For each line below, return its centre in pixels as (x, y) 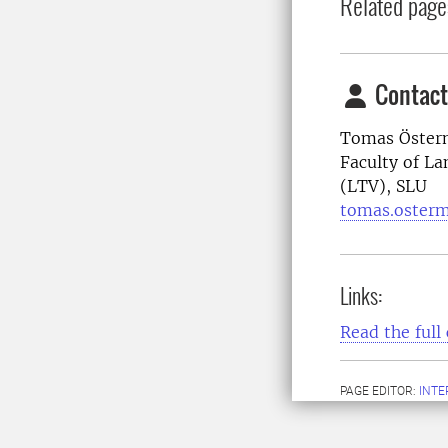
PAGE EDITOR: (379, 391)
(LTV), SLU (383, 186)
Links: (361, 295)
